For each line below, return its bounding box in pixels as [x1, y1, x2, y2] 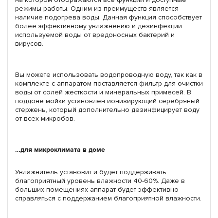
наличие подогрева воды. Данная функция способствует [15, 13, 202, 21]
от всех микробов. [15, 114, 75, 123]
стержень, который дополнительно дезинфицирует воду [15, 105, 200, 114]
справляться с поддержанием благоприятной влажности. [15, 194, 201, 202]
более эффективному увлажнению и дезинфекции [15, 21, 182, 30]
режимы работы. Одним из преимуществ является [15, 4, 179, 13]
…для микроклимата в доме [15, 145, 105, 154]
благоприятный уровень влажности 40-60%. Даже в [15, 176, 185, 185]
